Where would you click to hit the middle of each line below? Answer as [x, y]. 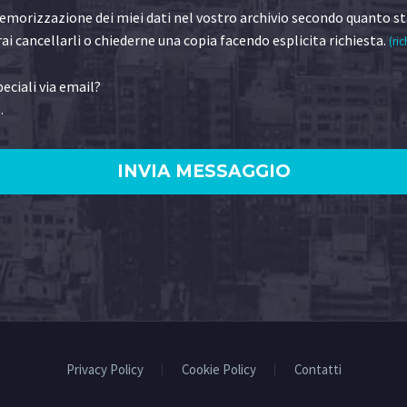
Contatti [318, 370]
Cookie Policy [218, 370]
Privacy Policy [104, 370]
